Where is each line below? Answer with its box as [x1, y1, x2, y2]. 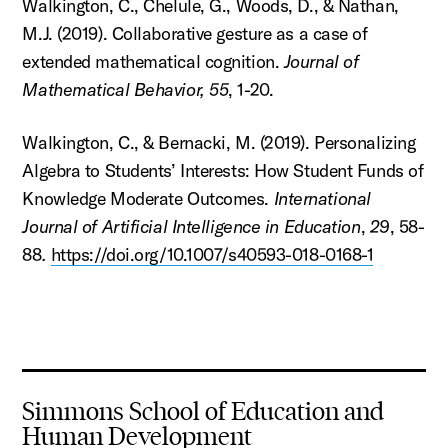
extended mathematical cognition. [22, 50, 284, 74]
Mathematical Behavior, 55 [22, 78, 229, 102]
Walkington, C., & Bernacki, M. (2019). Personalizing [22, 131, 416, 155]
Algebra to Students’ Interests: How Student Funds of [22, 159, 424, 183]
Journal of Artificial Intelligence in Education [22, 215, 361, 239]
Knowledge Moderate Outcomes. [22, 187, 274, 211]
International [273, 187, 371, 211]
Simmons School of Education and [22, 396, 385, 428]
